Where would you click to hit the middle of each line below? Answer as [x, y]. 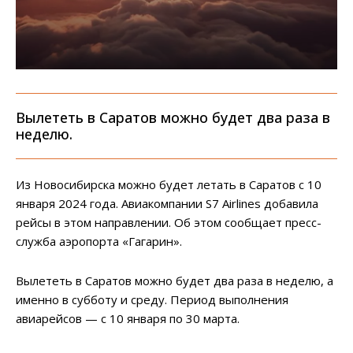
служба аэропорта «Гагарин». [99, 242]
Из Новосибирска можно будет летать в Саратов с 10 [169, 185]
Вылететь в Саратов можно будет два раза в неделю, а [175, 281]
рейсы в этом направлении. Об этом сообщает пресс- [169, 223]
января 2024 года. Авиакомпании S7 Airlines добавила [167, 204]
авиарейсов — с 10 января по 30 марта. [128, 319]
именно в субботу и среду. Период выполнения [152, 300]
